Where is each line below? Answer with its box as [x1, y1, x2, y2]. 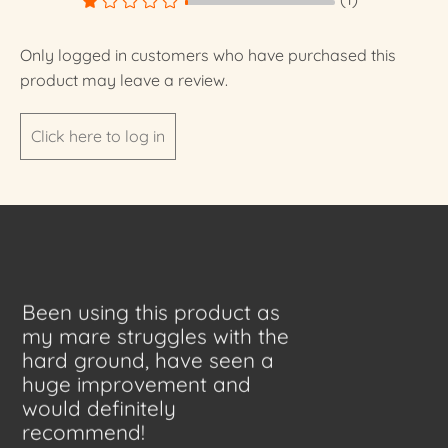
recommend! [22, 419, 146, 446]
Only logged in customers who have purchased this [20, 44, 396, 65]
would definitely [22, 395, 177, 422]
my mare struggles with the [22, 323, 290, 350]
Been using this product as [22, 299, 281, 326]
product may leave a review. [20, 69, 228, 90]
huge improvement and [22, 371, 252, 398]
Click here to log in [31, 126, 165, 147]
